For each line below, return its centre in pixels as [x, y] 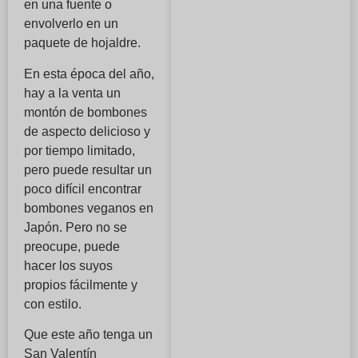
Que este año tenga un [88, 334]
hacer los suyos [68, 265]
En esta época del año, [89, 74]
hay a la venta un [72, 93]
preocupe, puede [72, 246]
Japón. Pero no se [76, 227]
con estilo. [53, 304]
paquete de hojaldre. [82, 43]
